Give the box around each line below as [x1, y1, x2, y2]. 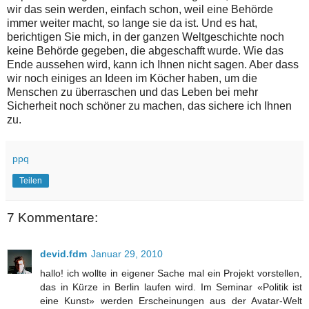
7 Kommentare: [7, 210, 98, 226]
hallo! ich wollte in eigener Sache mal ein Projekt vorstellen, [40, 267, 302, 279]
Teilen [19, 176, 42, 186]
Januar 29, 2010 [91, 248, 163, 259]
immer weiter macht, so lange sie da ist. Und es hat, [7, 17, 257, 30]
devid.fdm [40, 248, 87, 259]
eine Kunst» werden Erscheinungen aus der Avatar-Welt [40, 295, 302, 306]
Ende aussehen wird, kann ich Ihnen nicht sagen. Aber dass [7, 59, 299, 71]
